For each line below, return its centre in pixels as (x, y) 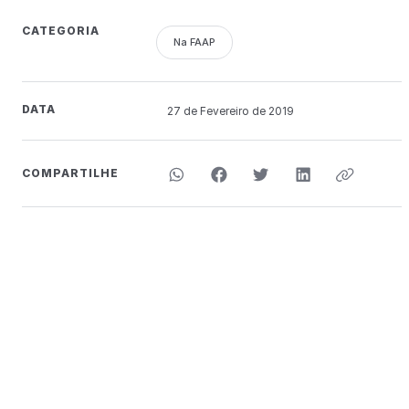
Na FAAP (194, 42)
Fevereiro (224, 110)
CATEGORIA (61, 30)
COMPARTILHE (70, 173)
